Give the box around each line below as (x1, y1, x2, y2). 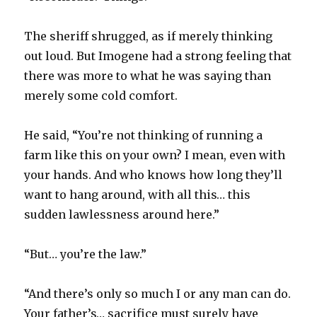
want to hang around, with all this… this (24, 187, 251, 202)
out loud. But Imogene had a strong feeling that (24, 48, 292, 63)
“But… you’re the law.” (24, 246, 147, 261)
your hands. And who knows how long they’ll (24, 167, 283, 182)
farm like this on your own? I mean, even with (24, 147, 286, 162)
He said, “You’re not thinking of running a (24, 127, 263, 142)
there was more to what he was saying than (24, 68, 272, 83)
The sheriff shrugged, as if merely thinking (24, 28, 273, 43)
